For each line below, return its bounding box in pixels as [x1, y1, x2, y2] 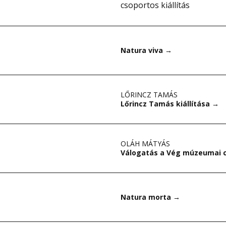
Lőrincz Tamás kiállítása [121, 99, 212, 108]
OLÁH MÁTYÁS [121, 139, 170, 148]
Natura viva [121, 45, 165, 55]
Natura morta [121, 192, 173, 202]
